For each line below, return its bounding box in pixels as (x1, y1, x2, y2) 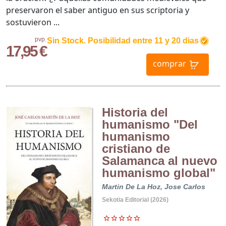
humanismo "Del (101, 117, 198, 131)
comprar (152, 58, 186, 70)
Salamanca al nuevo (101, 153, 217, 167)
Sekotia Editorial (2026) (101, 196, 168, 203)
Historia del (101, 105, 168, 119)
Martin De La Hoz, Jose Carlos (101, 182, 205, 191)
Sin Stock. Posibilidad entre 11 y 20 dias (46, 36, 199, 45)
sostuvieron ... (6, 16, 60, 28)
